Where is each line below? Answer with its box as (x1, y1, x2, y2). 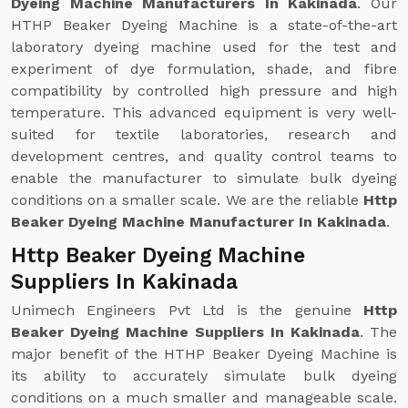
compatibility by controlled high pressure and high (11, 82, 397, 99)
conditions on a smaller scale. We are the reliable (11, 191, 363, 209)
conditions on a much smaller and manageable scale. (11, 389, 397, 406)
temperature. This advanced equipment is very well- (11, 104, 397, 121)
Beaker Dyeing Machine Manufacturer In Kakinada (11, 213, 386, 230)
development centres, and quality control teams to (11, 148, 397, 165)
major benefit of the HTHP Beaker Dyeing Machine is (11, 345, 397, 362)
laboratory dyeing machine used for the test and (11, 38, 397, 56)
